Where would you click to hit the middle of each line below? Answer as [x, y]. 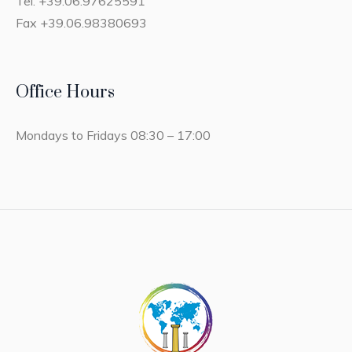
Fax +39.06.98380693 [82, 23]
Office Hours [66, 93]
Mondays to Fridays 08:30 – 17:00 [114, 136]
